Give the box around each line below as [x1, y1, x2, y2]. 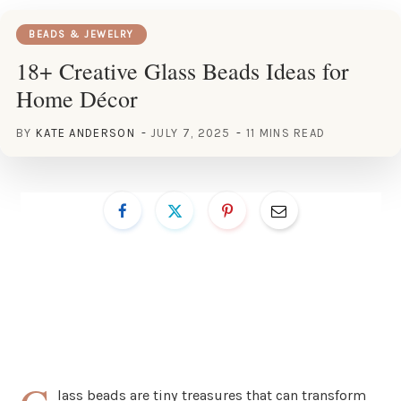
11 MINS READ [245, 125, 326, 140]
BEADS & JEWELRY [29, 28, 134, 40]
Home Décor [16, 82, 138, 114]
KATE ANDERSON [35, 125, 135, 140]
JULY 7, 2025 [151, 125, 231, 140]
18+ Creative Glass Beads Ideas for [16, 55, 349, 86]
